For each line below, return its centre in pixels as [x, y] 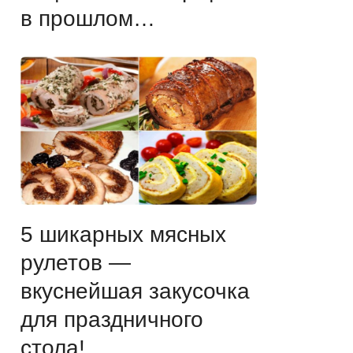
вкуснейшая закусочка [135, 291]
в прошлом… [88, 18]
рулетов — [76, 262]
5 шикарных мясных [123, 234]
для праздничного [112, 319]
